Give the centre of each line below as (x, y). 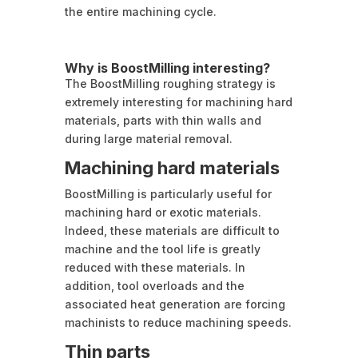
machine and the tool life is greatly (162, 249)
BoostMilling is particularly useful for (168, 194)
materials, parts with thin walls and (163, 121)
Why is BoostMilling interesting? (167, 68)
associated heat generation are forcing (175, 304)
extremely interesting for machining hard (178, 102)
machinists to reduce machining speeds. (178, 323)
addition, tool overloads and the (154, 286)
